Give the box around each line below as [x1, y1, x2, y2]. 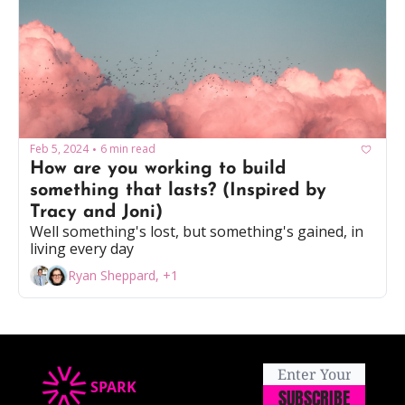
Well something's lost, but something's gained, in [30, 221, 363, 241]
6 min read [100, 141, 155, 157]
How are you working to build [30, 159, 286, 178]
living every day [30, 238, 134, 259]
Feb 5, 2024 [30, 141, 89, 157]
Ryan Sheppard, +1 [68, 267, 178, 285]
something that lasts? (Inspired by [30, 181, 326, 200]
